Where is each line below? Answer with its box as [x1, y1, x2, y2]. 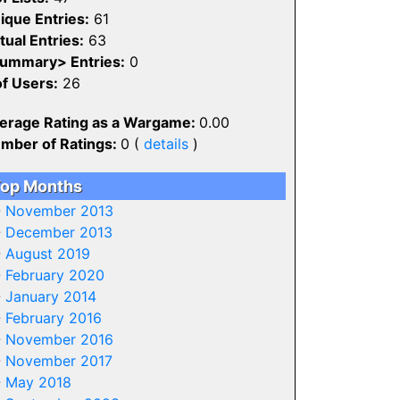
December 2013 [4, 223, 112, 241]
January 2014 [4, 287, 96, 305]
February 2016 [4, 309, 102, 327]
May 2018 [4, 373, 71, 391]
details [143, 135, 188, 153]
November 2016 [4, 330, 113, 348]
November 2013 [4, 202, 113, 220]
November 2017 [4, 352, 112, 370]
